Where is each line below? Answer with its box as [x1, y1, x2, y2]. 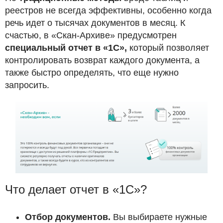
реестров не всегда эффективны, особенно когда [5, 5, 212, 15]
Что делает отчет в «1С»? [5, 183, 147, 197]
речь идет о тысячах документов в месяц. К [5, 17, 185, 28]
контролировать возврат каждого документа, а [5, 55, 200, 65]
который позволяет [127, 42, 209, 53]
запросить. [5, 80, 49, 90]
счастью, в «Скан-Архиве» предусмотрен [5, 30, 177, 40]
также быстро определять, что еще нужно [5, 67, 179, 78]
